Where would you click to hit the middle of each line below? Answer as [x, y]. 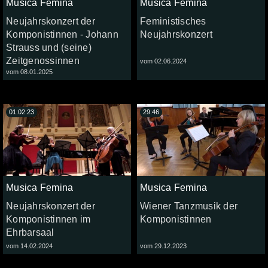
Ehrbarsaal [30, 233]
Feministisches [173, 21]
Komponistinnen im [48, 220]
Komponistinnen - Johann [62, 34]
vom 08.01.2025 [29, 71]
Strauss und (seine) [49, 47]
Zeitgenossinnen [43, 60]
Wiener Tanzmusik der [189, 206]
